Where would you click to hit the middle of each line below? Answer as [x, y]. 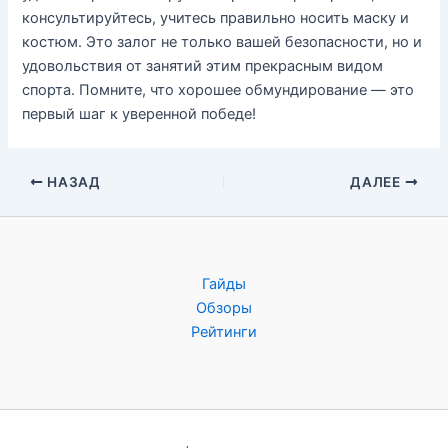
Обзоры [224, 308]
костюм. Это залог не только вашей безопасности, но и [222, 42]
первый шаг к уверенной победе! [139, 114]
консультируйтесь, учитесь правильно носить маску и [216, 18]
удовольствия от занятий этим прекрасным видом [203, 66]
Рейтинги [224, 332]
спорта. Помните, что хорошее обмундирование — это [218, 90]
